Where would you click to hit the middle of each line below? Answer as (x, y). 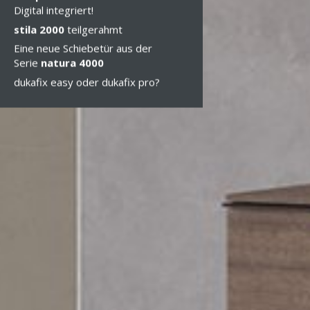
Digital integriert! (54, 10)
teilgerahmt (95, 29)
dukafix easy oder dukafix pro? (88, 82)
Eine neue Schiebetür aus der (83, 48)
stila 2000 (39, 29)
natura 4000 (72, 63)
